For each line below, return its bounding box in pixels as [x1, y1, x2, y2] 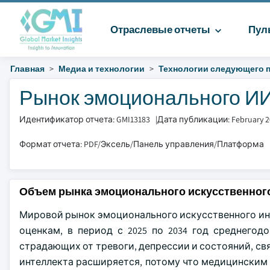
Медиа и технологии [58, 63, 145, 74]
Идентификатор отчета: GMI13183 [19, 114, 150, 125]
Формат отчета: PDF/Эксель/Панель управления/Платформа [19, 139, 264, 149]
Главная [10, 63, 45, 74]
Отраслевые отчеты [110, 23, 212, 36]
